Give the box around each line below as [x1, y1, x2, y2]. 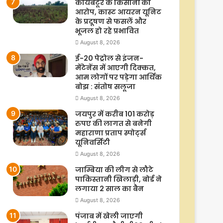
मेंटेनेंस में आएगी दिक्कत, [75, 63, 156, 73]
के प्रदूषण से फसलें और [75, 16, 146, 27]
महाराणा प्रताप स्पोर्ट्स [75, 128, 146, 138]
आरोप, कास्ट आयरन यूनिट [75, 7, 161, 17]
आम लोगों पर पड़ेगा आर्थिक [75, 72, 162, 83]
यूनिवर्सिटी [75, 137, 110, 148]
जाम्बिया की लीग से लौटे [75, 165, 153, 175]
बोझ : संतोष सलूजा [75, 82, 135, 92]
